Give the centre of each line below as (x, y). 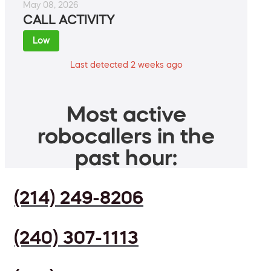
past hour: (126, 158)
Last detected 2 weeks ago (126, 65)
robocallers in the (126, 136)
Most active (126, 114)
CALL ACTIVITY (69, 20)
